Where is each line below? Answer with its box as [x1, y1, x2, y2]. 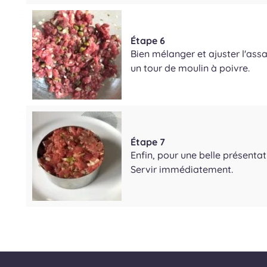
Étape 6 [131, 34, 165, 46]
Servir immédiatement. [131, 163, 233, 175]
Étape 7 [131, 135, 165, 148]
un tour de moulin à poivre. [131, 61, 250, 74]
